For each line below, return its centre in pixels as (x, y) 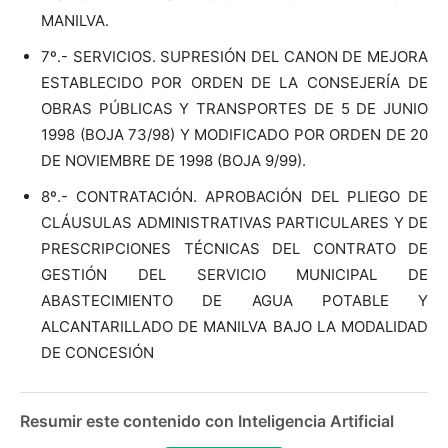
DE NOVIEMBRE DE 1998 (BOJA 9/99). (173, 160)
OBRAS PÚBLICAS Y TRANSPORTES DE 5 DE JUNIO (234, 108)
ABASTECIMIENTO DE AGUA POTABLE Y (234, 300)
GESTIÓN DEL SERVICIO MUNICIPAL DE (234, 274)
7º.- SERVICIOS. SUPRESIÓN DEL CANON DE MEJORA (234, 56)
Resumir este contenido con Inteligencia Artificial (207, 421)
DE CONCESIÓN (97, 352)
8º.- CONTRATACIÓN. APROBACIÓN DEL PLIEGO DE (234, 196)
